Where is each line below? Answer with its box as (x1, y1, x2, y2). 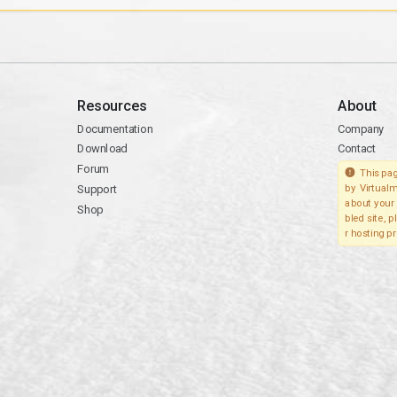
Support (76, 182, 117, 197)
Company (337, 121, 385, 136)
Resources (76, 97, 147, 115)
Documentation (76, 121, 152, 136)
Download (76, 142, 128, 156)
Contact (337, 142, 376, 156)
